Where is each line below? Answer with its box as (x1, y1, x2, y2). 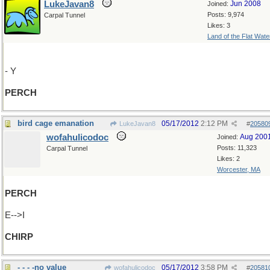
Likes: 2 (217, 155, 240, 162)
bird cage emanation (17, 119, 94, 128)
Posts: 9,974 (207, 11, 244, 18)
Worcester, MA (217, 166, 260, 173)
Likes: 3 (207, 22, 230, 29)
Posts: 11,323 (217, 144, 257, 151)
